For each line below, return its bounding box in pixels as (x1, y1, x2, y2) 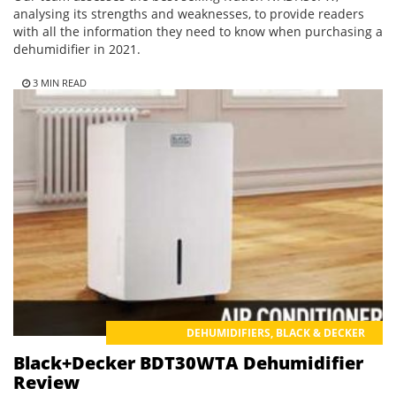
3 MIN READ (30, 76, 87, 90)
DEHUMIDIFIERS (187, 324, 270, 340)
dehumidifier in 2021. (13, 41, 141, 58)
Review (13, 369, 80, 394)
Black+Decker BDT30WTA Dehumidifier (13, 350, 363, 375)
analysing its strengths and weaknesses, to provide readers (13, 5, 364, 23)
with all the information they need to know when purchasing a (13, 23, 383, 41)
